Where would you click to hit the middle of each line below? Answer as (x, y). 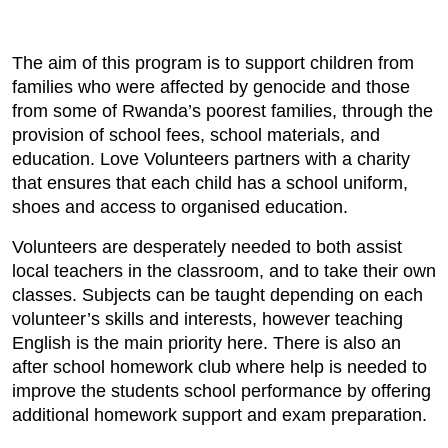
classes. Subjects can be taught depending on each (217, 295)
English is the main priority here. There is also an (206, 343)
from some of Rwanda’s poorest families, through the (222, 111)
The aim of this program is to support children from (213, 63)
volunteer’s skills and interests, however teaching (207, 319)
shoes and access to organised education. (180, 207)
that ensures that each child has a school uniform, (210, 183)
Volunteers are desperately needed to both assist (207, 247)
